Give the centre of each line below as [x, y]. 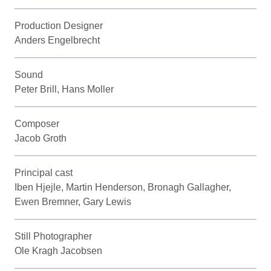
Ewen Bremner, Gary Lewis [73, 201]
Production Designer [59, 25]
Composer [37, 123]
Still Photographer [53, 236]
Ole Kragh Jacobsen [58, 250]
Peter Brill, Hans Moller [64, 89]
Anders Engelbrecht [57, 40]
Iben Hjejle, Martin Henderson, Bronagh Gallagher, [123, 187]
